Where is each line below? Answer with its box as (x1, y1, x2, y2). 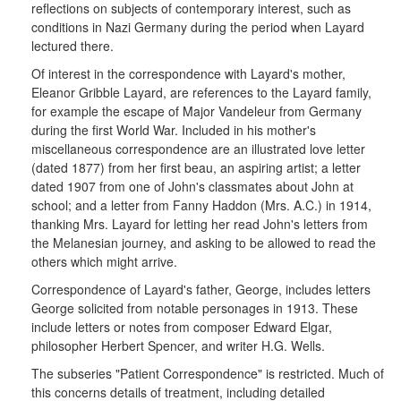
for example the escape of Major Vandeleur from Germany (31, 102, 362, 120)
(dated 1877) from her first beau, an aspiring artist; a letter (31, 158, 361, 176)
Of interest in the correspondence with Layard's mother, (31, 64, 346, 82)
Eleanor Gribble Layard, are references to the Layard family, (31, 83, 371, 101)
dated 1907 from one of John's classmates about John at (31, 177, 354, 195)
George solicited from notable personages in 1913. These (31, 299, 358, 317)
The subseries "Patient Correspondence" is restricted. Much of (31, 364, 384, 382)
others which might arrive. (31, 252, 177, 270)
